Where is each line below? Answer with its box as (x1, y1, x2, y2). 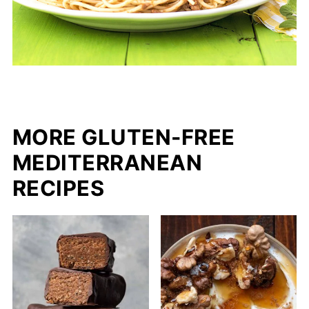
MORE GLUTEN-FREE (12, 124, 235, 150)
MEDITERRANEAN (12, 150, 203, 176)
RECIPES (12, 175, 105, 201)
